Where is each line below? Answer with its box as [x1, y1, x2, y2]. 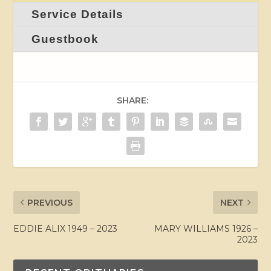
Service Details [31, 7, 124, 21]
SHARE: [117, 94, 148, 106]
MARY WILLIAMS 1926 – [154, 223, 258, 234]
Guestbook [31, 32, 99, 45]
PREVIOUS [27, 197, 73, 208]
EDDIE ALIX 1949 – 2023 [13, 223, 118, 234]
